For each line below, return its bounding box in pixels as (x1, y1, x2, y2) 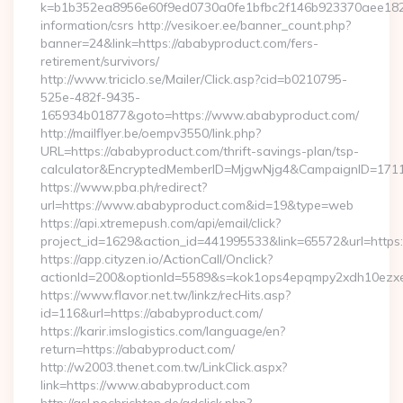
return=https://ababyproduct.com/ (40, 341, 235, 357)
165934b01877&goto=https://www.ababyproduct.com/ (40, 107, 359, 123)
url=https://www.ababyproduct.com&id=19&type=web (40, 197, 354, 213)
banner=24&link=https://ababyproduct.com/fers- (40, 35, 318, 51)
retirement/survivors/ (40, 53, 159, 69)
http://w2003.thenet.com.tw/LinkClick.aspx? (40, 359, 287, 375)
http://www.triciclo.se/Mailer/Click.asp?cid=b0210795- (40, 71, 347, 87)
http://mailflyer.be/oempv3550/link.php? (40, 125, 261, 141)
